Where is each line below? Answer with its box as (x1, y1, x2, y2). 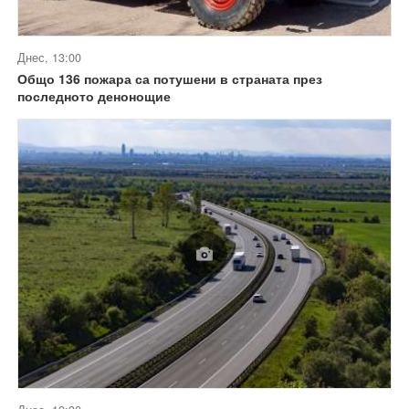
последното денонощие (17, 87, 171, 106)
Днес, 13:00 (17, 49, 81, 67)
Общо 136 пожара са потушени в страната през (17, 69, 322, 89)
